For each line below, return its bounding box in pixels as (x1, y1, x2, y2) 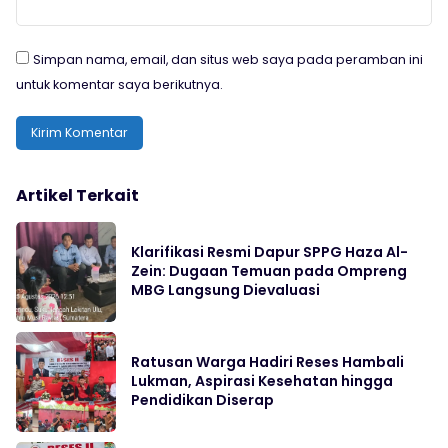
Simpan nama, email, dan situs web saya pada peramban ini (33, 50, 423, 68)
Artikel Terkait (16, 183, 139, 207)
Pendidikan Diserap (131, 389, 274, 410)
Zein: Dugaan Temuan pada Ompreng (131, 260, 407, 281)
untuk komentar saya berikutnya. (16, 75, 223, 93)
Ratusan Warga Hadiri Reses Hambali (131, 351, 404, 372)
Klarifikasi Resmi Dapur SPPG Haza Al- (131, 241, 408, 262)
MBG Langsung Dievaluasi (131, 279, 320, 300)
